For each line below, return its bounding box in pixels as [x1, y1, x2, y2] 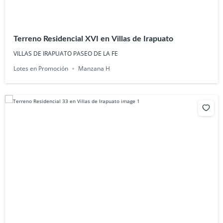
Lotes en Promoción [13, 64, 69, 73]
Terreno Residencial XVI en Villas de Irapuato [43, 35, 174, 43]
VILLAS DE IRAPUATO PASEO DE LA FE [13, 49, 118, 58]
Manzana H [78, 64, 111, 73]
